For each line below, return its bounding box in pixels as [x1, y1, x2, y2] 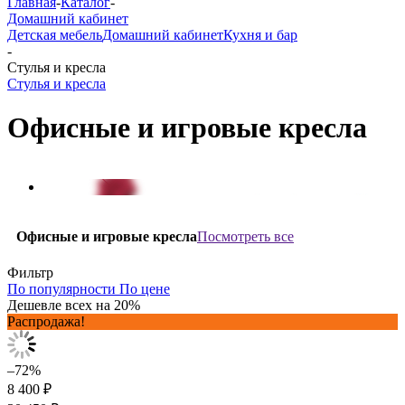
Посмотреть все [197, 228, 294, 244]
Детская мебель [7, 27, 102, 42]
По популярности [7, 280, 116, 297]
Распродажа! [7, 313, 85, 329]
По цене [119, 280, 170, 297]
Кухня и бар [223, 27, 297, 42]
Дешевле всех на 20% [7, 297, 140, 313]
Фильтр [7, 264, 53, 280]
